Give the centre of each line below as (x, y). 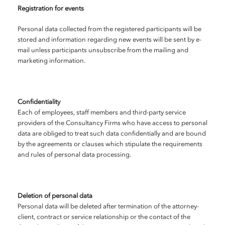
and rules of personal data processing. (74, 155)
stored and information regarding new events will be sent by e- (109, 40)
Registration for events (51, 9)
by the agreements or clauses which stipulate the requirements (110, 144)
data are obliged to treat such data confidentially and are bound (112, 134)
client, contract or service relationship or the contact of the (104, 217)
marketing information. (51, 61)
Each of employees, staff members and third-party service (102, 113)
